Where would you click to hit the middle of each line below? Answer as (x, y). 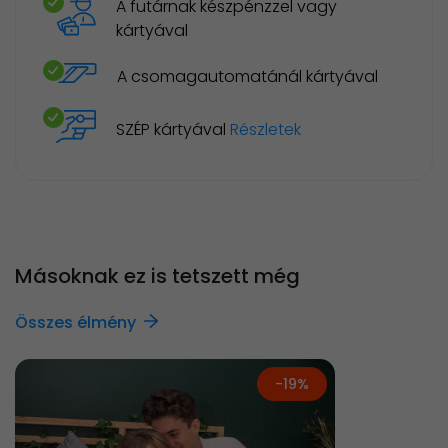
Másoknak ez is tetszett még (157, 276)
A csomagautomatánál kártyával (247, 76)
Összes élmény (75, 323)
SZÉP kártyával (173, 130)
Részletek (265, 130)
